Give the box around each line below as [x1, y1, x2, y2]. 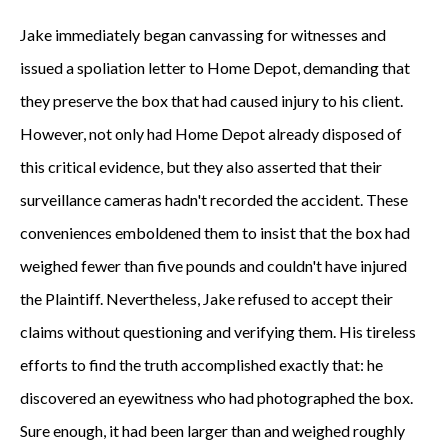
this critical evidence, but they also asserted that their [20, 157, 382, 176]
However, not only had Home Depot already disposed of [20, 124, 402, 143]
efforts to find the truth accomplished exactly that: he [20, 355, 383, 374]
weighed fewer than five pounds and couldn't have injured [20, 256, 407, 275]
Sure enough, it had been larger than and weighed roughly [20, 421, 405, 440]
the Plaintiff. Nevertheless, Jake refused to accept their [20, 289, 393, 308]
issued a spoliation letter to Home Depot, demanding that [20, 58, 410, 77]
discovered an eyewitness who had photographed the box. [20, 388, 413, 407]
